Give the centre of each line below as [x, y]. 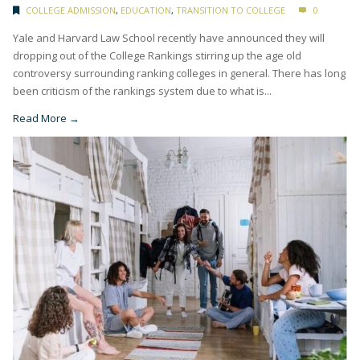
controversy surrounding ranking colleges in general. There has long [179, 74]
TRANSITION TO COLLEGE [231, 10]
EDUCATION [146, 10]
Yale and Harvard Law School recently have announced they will [169, 38]
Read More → [46, 119]
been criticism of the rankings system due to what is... [142, 91]
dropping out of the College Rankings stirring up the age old [157, 56]
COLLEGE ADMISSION [71, 10]
